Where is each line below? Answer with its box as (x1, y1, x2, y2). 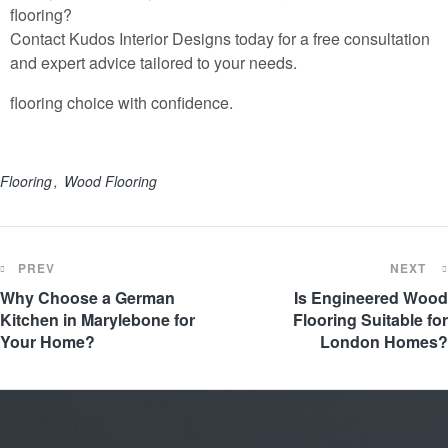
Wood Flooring (64, 170, 157, 191)
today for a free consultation (231, 26, 430, 50)
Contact (10, 26, 69, 50)
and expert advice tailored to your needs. (10, 50, 297, 74)
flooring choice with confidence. (10, 90, 233, 114)
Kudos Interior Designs (69, 26, 231, 50)
